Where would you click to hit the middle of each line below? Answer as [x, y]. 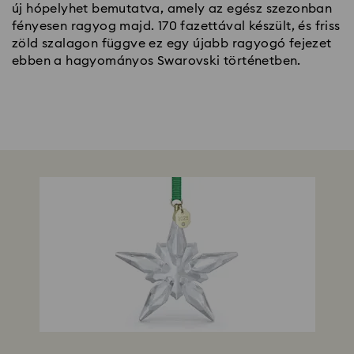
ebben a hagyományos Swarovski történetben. [156, 60]
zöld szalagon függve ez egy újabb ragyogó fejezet [172, 43]
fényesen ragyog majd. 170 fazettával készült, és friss [176, 26]
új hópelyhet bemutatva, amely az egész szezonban [172, 8]
